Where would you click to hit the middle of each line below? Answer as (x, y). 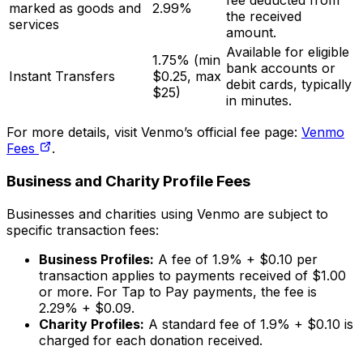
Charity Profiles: (92, 324)
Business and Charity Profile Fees (128, 181)
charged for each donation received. (151, 340)
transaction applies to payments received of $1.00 (192, 275)
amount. (251, 33)
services (34, 25)
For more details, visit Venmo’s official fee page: (152, 132)
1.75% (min (186, 60)
